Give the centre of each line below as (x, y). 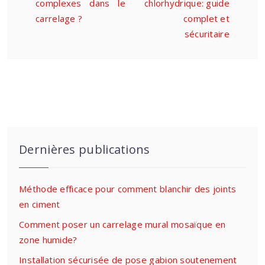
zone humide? (48, 240)
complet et (206, 18)
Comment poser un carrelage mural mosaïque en (122, 224)
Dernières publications (85, 149)
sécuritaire (207, 34)
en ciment (40, 204)
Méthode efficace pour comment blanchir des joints (128, 189)
